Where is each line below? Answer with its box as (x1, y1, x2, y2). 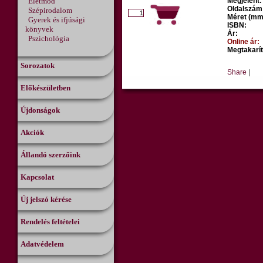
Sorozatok (21, 61, 55, 70)
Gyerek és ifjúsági (28, 15, 85, 24)
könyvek (25, 25, 53, 33)
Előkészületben (21, 83, 70, 92)
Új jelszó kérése (21, 195, 72, 204)
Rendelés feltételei (21, 217, 80, 226)
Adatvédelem (21, 240, 64, 248)
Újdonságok (21, 106, 60, 114)
